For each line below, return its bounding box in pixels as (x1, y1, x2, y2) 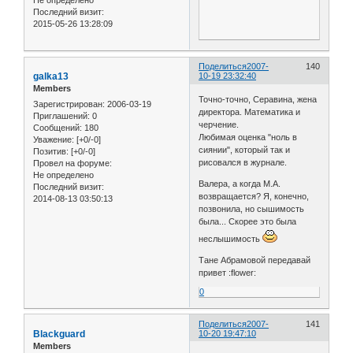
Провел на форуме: (33, 158, 112, 168)
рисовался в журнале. (199, 157, 288, 167)
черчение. (199, 119, 240, 129)
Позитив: (33, 146, 69, 156)
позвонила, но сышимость (199, 203, 305, 214)
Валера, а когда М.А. (199, 178, 281, 188)
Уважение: (33, 134, 74, 144)
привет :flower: (199, 267, 257, 277)
